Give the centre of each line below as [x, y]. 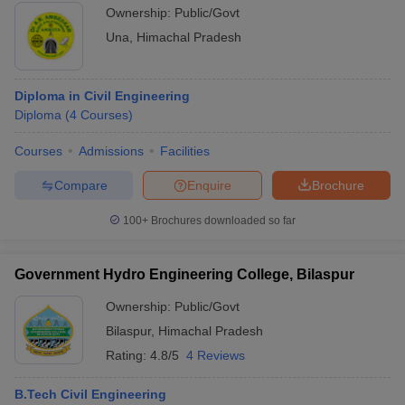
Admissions [111, 151]
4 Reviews [216, 355]
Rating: [128, 355]
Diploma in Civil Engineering [102, 96]
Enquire [209, 185]
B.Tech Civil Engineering [90, 394]
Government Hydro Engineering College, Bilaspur [184, 274]
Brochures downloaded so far [222, 221]
